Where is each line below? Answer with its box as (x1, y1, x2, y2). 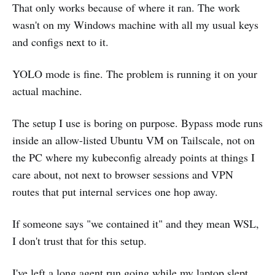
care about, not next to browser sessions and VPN (12, 167, 233, 182)
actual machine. (12, 83, 82, 99)
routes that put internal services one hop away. (12, 184, 218, 199)
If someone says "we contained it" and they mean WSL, (12, 216, 259, 231)
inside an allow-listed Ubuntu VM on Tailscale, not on (12, 133, 255, 148)
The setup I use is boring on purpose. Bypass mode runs (12, 115, 263, 131)
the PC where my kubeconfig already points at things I (12, 150, 255, 165)
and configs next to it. (12, 34, 109, 50)
